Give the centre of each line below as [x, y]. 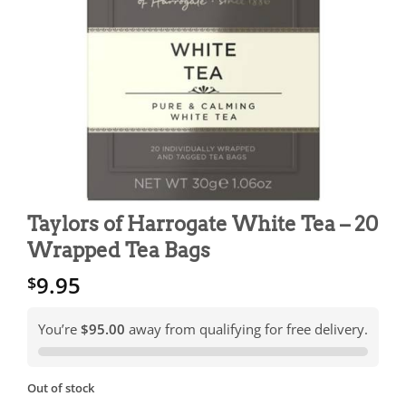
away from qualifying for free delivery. [246, 329]
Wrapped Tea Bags [119, 251]
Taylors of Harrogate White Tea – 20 [203, 224]
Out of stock [61, 388]
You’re [59, 329]
